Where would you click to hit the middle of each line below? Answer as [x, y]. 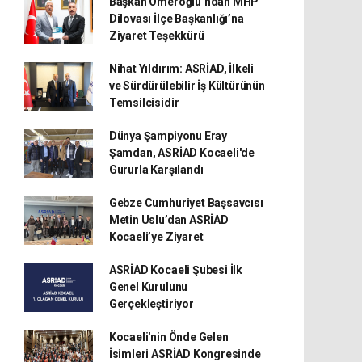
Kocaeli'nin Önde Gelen [168, 337]
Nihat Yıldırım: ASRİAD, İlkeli [181, 69]
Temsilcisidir [144, 103]
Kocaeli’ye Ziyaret [156, 237]
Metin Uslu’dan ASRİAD [168, 220]
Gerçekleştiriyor [151, 304]
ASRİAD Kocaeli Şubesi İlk [176, 270]
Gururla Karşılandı [156, 170]
